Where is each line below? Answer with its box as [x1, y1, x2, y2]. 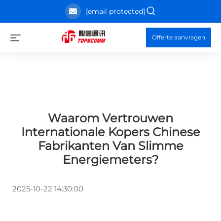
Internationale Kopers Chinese [21, 125, 200, 139]
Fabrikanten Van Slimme [37, 139, 184, 153]
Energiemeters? [62, 152, 159, 167]
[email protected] [85, 7, 145, 16]
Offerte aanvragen [152, 34, 205, 41]
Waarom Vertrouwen [48, 111, 173, 125]
